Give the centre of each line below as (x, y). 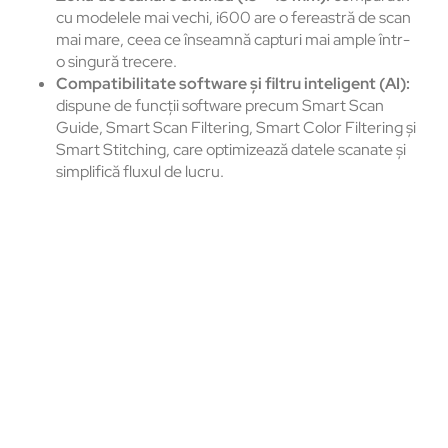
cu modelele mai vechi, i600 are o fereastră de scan (233, 18)
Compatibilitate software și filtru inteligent (216, 84)
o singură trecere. (116, 62)
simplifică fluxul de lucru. (140, 172)
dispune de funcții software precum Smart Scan (220, 106)
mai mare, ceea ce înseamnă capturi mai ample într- (233, 40)
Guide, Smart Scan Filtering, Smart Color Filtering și (236, 128)
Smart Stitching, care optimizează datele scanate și (231, 150)
